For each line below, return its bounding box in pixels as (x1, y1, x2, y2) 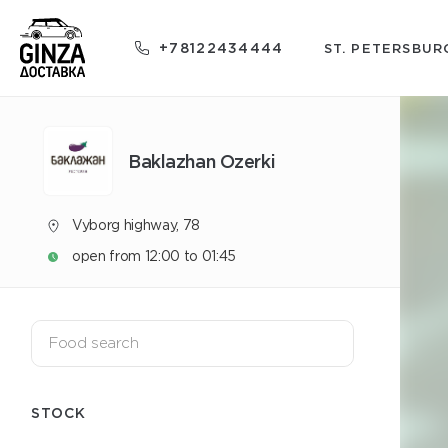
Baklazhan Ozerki (128, 150, 276, 171)
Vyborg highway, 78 (72, 217, 200, 233)
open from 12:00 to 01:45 (72, 248, 236, 264)
